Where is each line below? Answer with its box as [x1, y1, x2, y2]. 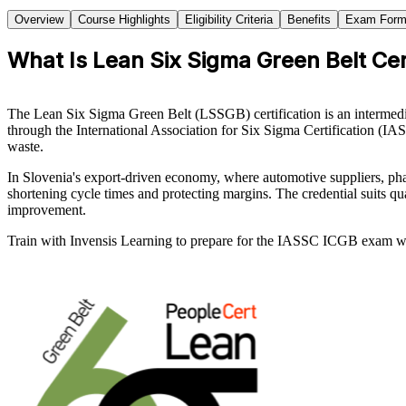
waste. [7, 138, 43, 154]
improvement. [7, 201, 86, 217]
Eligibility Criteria [185, 12, 273, 26]
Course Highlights [78, 12, 170, 26]
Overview [14, 12, 63, 26]
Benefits [287, 12, 331, 26]
